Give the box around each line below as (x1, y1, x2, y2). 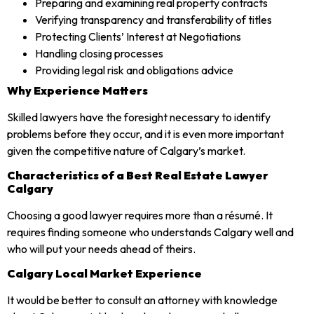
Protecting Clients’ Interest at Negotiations (35, 29, 241, 43)
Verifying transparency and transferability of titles (35, 12, 272, 27)
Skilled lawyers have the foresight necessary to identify (7, 109, 271, 124)
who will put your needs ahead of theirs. (7, 241, 196, 256)
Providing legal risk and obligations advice (35, 62, 233, 77)
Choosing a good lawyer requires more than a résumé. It (7, 207, 273, 222)
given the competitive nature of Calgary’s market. (7, 143, 245, 158)
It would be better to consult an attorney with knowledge (7, 293, 278, 308)
